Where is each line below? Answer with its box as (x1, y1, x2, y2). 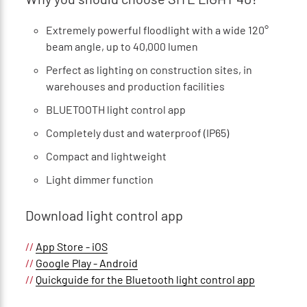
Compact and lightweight (45, 149, 167, 162)
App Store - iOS (35, 239, 108, 253)
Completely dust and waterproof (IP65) (45, 125, 229, 139)
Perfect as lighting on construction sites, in (45, 62, 252, 76)
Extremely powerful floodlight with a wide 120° (45, 23, 269, 36)
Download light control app (25, 206, 183, 223)
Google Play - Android (35, 256, 138, 269)
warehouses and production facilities (45, 79, 225, 93)
